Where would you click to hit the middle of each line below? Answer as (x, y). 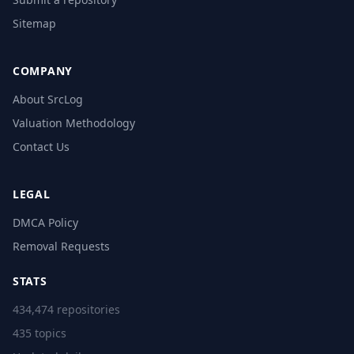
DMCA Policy (45, 223)
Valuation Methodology (74, 123)
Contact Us (41, 147)
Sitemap (34, 24)
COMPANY (43, 71)
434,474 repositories (66, 310)
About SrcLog (48, 100)
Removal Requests (61, 247)
